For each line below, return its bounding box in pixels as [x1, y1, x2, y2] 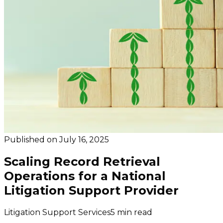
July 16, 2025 [59, 135, 109, 144]
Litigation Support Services [4, 207, 111, 217]
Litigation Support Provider [4, 183, 179, 198]
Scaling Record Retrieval [4, 154, 160, 169]
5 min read [111, 207, 152, 217]
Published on [4, 135, 57, 144]
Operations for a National [4, 168, 166, 183]
